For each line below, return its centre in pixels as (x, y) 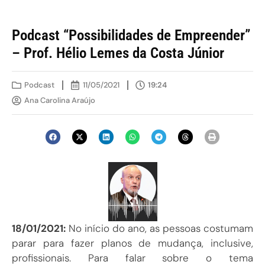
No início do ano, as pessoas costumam (159, 229)
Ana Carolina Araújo (60, 100)
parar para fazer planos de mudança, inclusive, (132, 243)
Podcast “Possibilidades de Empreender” (131, 35)
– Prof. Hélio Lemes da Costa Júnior (118, 53)
